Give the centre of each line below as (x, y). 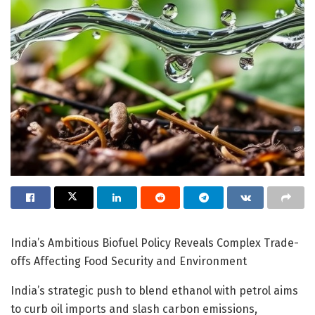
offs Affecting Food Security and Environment (129, 261)
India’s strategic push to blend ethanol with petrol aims (154, 290)
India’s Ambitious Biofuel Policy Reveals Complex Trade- (155, 243)
